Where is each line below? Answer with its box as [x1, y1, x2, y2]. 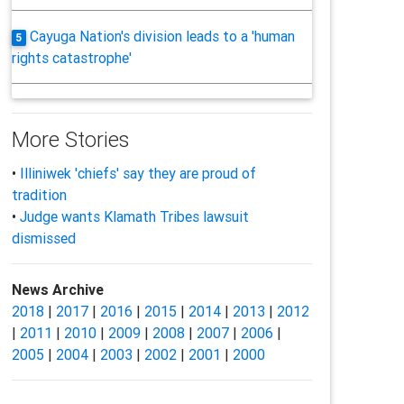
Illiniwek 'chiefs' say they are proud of [19, 164, 256, 182]
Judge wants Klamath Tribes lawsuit [19, 207, 249, 225]
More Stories [11, 126, 129, 152]
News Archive [11, 280, 104, 298]
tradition [11, 186, 67, 204]
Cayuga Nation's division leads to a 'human [30, 27, 296, 45]
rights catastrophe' [11, 49, 132, 67]
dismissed [11, 229, 76, 247]
